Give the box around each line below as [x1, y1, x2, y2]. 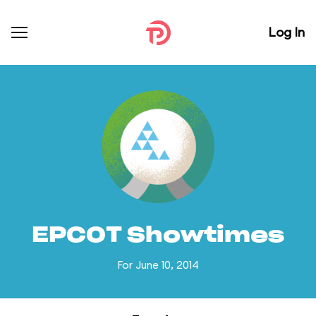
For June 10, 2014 [117, 258, 199, 272]
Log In [268, 24, 305, 40]
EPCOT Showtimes [32, 225, 284, 246]
